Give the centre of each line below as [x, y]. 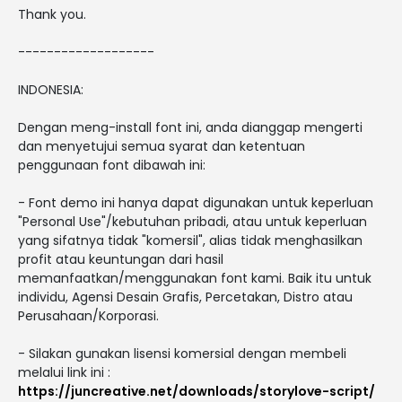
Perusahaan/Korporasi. [88, 315]
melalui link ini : [64, 372]
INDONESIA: [51, 89]
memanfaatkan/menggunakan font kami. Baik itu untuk [195, 278]
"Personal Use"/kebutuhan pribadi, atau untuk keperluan [192, 221]
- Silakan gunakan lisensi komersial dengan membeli [182, 353]
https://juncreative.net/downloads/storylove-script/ [197, 391]
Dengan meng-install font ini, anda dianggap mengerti [190, 127]
